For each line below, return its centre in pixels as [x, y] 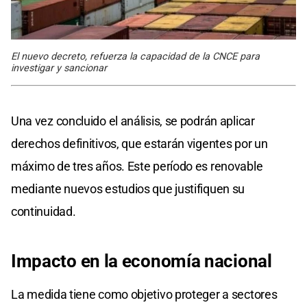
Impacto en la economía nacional [142, 261]
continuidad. [44, 212]
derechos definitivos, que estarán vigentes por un [139, 144]
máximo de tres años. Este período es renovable [137, 167]
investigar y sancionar [59, 69]
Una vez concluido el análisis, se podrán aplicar [133, 121]
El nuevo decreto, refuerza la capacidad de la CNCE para [135, 57]
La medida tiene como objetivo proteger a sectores [144, 295]
